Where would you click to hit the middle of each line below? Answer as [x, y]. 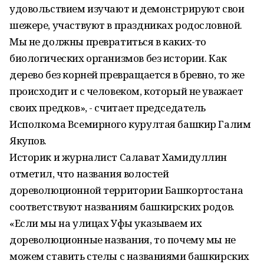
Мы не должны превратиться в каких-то [108, 42]
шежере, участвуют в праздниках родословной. [126, 25]
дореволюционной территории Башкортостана [126, 190]
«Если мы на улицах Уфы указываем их [106, 223]
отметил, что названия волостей [89, 174]
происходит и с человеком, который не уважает [126, 91]
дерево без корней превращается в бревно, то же [127, 75]
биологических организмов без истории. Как [118, 58]
